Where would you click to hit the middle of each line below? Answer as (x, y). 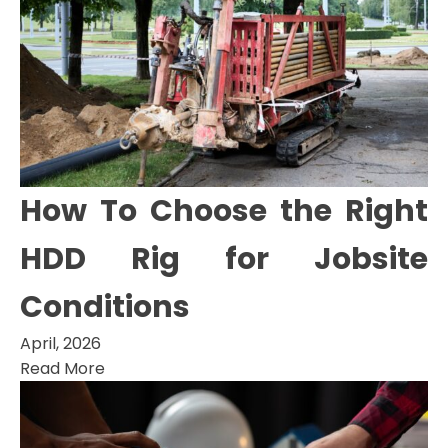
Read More (62, 368)
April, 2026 (60, 343)
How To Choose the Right (224, 210)
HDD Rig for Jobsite (224, 258)
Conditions (105, 306)
